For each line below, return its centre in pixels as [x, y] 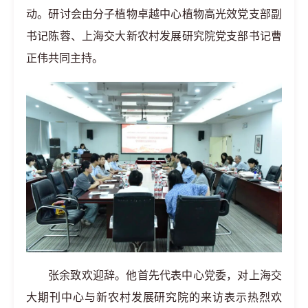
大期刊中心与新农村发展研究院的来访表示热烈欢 [154, 298]
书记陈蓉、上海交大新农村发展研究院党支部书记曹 [154, 36]
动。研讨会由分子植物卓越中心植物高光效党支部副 [154, 14]
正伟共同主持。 [65, 58]
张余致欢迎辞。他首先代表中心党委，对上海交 [165, 276]
